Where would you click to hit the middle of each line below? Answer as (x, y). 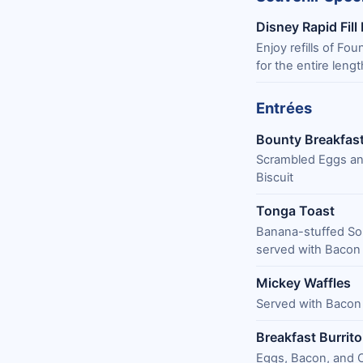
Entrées (284, 108)
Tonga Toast (295, 211)
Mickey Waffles (303, 283)
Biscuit (275, 177)
